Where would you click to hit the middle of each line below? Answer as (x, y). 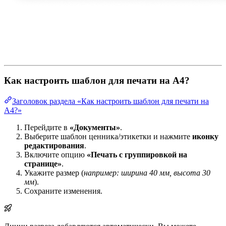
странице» (43, 164)
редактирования (54, 146)
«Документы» (95, 128)
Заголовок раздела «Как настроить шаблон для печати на (110, 101)
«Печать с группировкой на (137, 155)
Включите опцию (55, 155)
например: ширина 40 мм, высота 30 (147, 173)
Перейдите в (47, 128)
